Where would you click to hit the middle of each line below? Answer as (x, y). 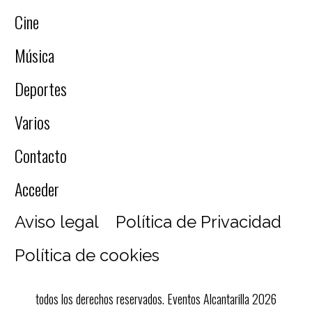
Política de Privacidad (199, 222)
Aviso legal (57, 222)
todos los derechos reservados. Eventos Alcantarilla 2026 (156, 299)
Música (35, 55)
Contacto (41, 155)
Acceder (37, 189)
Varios (33, 122)
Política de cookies (87, 255)
